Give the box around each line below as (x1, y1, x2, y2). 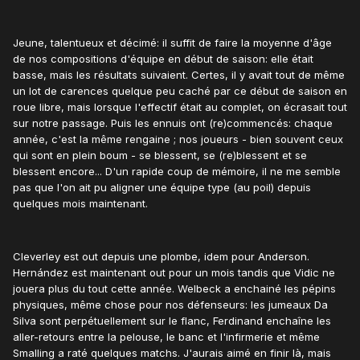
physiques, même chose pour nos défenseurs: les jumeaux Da (13, 298, 328, 312)
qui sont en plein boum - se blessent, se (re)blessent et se (13, 149, 307, 162)
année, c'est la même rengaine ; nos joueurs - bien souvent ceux (13, 133, 343, 146)
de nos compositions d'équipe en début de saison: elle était (13, 52, 313, 66)
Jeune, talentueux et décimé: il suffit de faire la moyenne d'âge (13, 36, 332, 50)
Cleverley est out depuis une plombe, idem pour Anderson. (13, 250, 309, 264)
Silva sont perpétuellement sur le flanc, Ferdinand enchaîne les (13, 314, 331, 328)
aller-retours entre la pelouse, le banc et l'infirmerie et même (13, 330, 320, 344)
